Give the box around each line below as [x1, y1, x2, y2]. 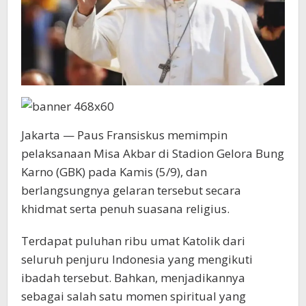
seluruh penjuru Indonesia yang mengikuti [21, 251, 253, 268]
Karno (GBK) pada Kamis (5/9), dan [21, 164, 207, 180]
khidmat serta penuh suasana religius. [21, 201, 229, 217]
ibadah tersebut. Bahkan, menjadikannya [21, 270, 245, 286]
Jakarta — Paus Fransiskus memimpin [21, 127, 227, 143]
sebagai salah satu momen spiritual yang [21, 288, 246, 305]
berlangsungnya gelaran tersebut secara [21, 182, 241, 199]
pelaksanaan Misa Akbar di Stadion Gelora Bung [21, 145, 284, 162]
